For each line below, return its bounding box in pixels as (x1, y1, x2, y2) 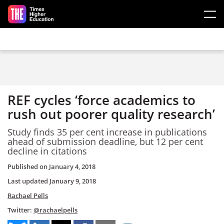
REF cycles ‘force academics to (7, 91, 195, 109)
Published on (7, 162, 49, 171)
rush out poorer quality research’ (7, 105, 215, 123)
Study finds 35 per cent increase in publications (7, 125, 207, 138)
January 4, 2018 (49, 162, 95, 171)
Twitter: (7, 205, 33, 214)
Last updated (7, 176, 49, 185)
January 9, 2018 (49, 176, 96, 185)
